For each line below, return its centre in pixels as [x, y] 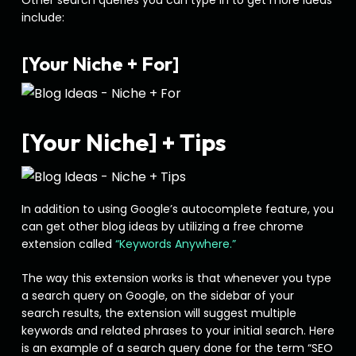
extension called [66, 244]
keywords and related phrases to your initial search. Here [178, 331]
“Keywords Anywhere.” [174, 244]
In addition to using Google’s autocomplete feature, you [177, 209]
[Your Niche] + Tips [124, 142]
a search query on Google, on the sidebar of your [157, 296]
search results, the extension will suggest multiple [159, 313]
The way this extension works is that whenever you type [176, 278]
